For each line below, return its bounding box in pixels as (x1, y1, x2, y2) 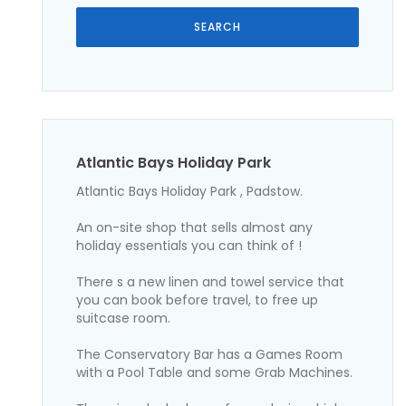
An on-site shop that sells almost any (76, 217, 314, 237)
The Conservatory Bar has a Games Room (76, 344, 343, 363)
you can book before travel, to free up (76, 290, 319, 309)
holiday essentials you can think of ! (76, 236, 303, 255)
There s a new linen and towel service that (76, 272, 345, 291)
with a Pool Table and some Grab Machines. (76, 362, 353, 382)
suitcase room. (76, 308, 171, 327)
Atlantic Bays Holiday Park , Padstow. (76, 181, 304, 200)
